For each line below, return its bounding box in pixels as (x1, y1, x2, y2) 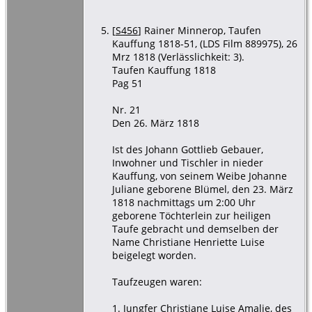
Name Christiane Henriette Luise (111, 235, 265, 249)
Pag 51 (111, 76, 143, 90)
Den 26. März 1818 (111, 116, 199, 130)
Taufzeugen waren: (111, 274, 202, 288)
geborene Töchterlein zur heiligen (111, 208, 271, 222)
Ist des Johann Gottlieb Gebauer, (111, 142, 263, 156)
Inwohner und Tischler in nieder (111, 155, 263, 169)
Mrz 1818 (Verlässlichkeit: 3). (111, 49, 244, 63)
